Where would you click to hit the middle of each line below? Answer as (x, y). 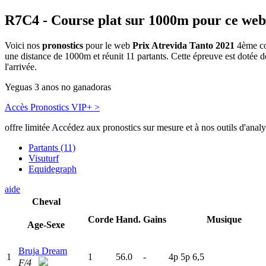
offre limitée (27, 128)
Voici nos (23, 46)
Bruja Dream (43, 251)
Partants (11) (52, 148)
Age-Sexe (46, 225)
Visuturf (44, 159)
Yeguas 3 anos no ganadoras (58, 87)
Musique (224, 220)
